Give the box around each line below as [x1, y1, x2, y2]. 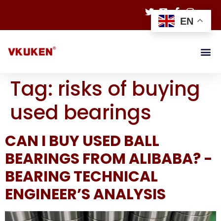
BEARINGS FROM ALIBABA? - [5, 148, 213, 169]
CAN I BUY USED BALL [5, 131, 159, 151]
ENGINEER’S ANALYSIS [5, 184, 166, 205]
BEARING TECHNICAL [5, 166, 158, 187]
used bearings [10, 99, 151, 126]
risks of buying [58, 75, 200, 103]
